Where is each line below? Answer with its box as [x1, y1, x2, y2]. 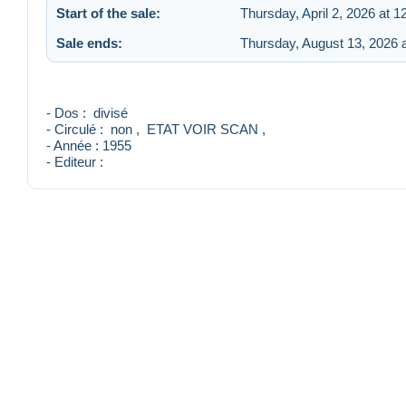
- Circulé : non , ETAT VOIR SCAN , [46, 121, 273, 138]
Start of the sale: [56, 5, 160, 21]
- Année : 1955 [46, 138, 131, 154]
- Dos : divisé [46, 105, 128, 121]
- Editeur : [46, 154, 125, 170]
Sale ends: [56, 34, 122, 51]
